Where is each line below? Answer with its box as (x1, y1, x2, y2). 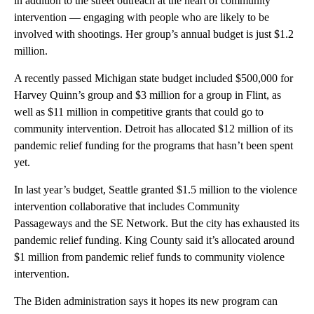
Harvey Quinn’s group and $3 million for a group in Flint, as (14, 88, 281, 101)
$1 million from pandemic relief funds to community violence (14, 250, 285, 263)
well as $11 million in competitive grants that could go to (14, 105, 264, 118)
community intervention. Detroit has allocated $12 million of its (14, 122, 293, 135)
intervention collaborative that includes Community (14, 200, 240, 212)
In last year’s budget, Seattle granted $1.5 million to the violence (14, 183, 297, 196)
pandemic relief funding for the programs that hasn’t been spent (14, 139, 293, 151)
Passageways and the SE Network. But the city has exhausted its (14, 217, 299, 229)
